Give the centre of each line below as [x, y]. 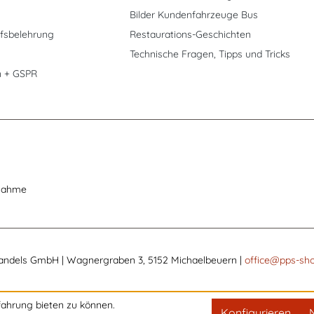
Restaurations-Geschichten [190, 34]
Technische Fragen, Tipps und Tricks [210, 54]
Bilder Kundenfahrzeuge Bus [193, 15]
